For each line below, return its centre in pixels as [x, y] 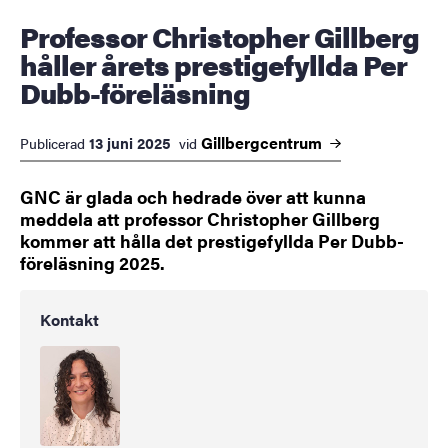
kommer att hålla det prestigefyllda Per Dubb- [212, 241]
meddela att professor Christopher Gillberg [200, 219]
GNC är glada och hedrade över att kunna [193, 197]
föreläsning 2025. [92, 263]
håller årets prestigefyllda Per [213, 64]
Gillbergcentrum [263, 143]
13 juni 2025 [130, 143]
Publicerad [52, 143]
